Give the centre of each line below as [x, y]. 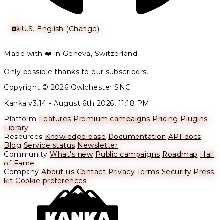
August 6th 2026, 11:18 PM [102, 103]
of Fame [19, 163]
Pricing [165, 119]
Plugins [194, 119]
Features [55, 119]
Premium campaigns [112, 119]
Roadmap [180, 154]
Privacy [121, 172]
